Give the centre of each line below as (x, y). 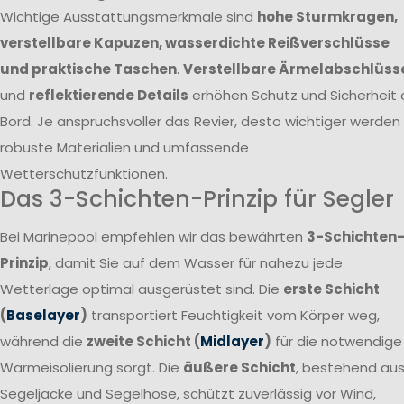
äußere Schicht (239, 368)
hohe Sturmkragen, (327, 16)
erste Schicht (331, 289)
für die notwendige (337, 342)
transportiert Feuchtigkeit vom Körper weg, (234, 316)
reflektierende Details (109, 95)
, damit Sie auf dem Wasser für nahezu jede (196, 263)
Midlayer (232, 342)
